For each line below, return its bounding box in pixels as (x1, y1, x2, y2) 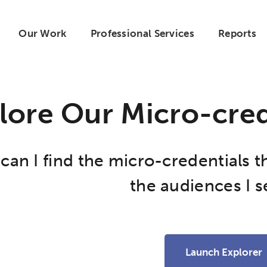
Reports (218, 27, 257, 39)
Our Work (18, 27, 67, 39)
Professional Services (90, 27, 194, 39)
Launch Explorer (185, 246, 263, 258)
